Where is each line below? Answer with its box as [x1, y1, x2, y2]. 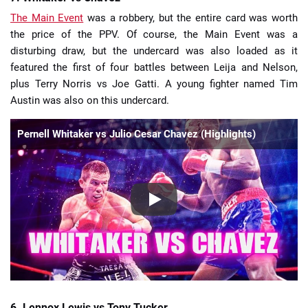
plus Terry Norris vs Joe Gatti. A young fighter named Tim [10, 77, 298, 90]
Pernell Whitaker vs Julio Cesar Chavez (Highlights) [17, 127, 256, 140]
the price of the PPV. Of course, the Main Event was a [10, 27, 298, 41]
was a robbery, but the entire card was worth [83, 11, 298, 24]
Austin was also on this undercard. [10, 93, 169, 107]
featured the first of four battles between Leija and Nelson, [10, 60, 298, 74]
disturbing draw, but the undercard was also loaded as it [10, 44, 298, 57]
